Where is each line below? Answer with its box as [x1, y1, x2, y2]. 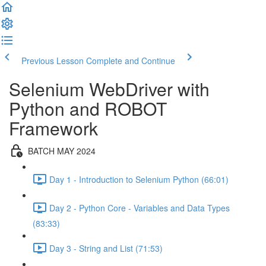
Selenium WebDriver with [9, 76, 210, 102]
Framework [9, 115, 98, 141]
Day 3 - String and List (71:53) [49, 242, 163, 254]
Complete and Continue [86, 55, 175, 66]
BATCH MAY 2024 [28, 144, 96, 157]
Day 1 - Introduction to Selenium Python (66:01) [49, 173, 229, 185]
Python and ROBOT [9, 96, 167, 121]
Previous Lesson [21, 55, 84, 66]
